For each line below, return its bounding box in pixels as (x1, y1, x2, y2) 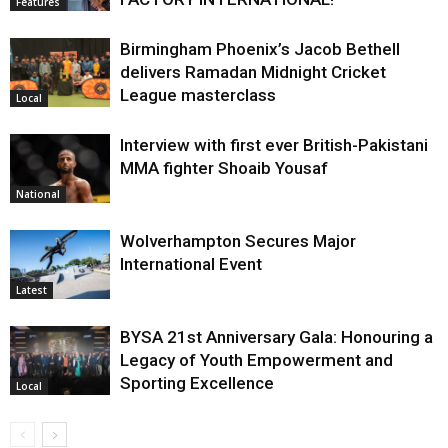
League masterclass (120, 85, 276, 106)
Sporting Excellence (120, 373, 274, 394)
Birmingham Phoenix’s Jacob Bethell (120, 39, 400, 60)
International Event (120, 254, 262, 275)
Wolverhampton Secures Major (120, 231, 356, 252)
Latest (16, 283, 47, 298)
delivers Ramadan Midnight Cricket (120, 62, 386, 83)
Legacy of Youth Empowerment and (120, 350, 393, 371)
